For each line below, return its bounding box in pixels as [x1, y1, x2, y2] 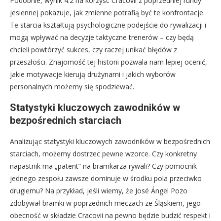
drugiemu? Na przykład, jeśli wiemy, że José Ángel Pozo [10, 186, 187, 196]
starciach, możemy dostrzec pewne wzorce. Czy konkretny [10, 149, 197, 159]
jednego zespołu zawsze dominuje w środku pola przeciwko [10, 174, 202, 184]
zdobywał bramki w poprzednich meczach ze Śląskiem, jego [10, 198, 201, 208]
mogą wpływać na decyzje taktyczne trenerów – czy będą [10, 33, 194, 42]
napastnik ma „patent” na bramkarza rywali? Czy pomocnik [10, 161, 197, 171]
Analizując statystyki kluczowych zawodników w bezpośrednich [10, 137, 210, 147]
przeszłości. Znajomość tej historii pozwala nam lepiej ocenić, [10, 57, 207, 67]
